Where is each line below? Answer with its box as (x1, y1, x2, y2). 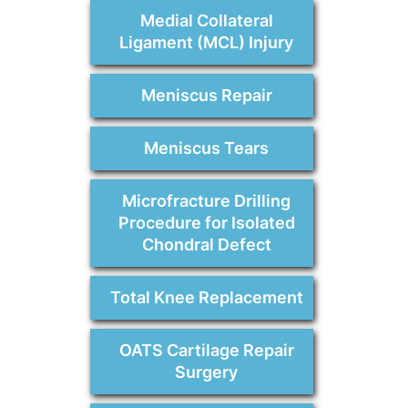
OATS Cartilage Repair (118, 341, 294, 361)
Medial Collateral (139, 11, 273, 31)
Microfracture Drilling (122, 191, 291, 211)
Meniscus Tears (144, 138, 269, 158)
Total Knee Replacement (109, 288, 303, 308)
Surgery (175, 362, 238, 382)
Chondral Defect (141, 235, 271, 255)
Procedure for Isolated (117, 213, 295, 233)
